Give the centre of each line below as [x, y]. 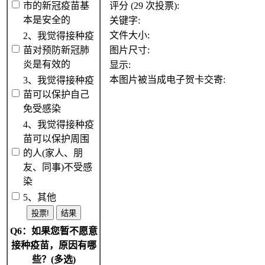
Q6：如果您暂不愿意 [54, 231]
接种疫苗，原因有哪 [54, 245]
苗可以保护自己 [56, 94]
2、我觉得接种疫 [59, 36]
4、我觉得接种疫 [59, 125]
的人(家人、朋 [53, 153]
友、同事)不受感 [58, 167]
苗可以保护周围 [56, 139]
